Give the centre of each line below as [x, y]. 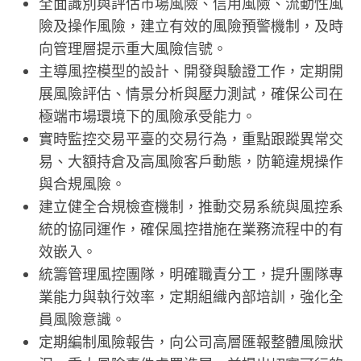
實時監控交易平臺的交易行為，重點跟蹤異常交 [191, 138]
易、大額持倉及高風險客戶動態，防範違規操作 [191, 161]
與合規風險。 [82, 183]
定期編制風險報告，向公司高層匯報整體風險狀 [191, 341]
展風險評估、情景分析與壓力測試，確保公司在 [191, 93]
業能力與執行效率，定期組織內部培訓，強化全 [191, 296]
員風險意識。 [82, 319]
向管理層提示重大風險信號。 [133, 48]
